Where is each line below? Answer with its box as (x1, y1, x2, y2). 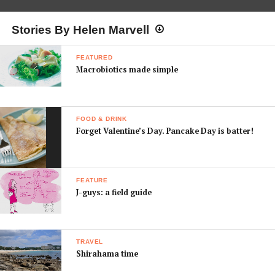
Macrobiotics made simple (76, 64, 179, 75)
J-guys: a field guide (76, 187, 152, 198)
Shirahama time (76, 249, 139, 260)
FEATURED (76, 54, 113, 61)
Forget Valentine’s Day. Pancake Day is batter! (76, 126, 254, 136)
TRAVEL (76, 238, 104, 246)
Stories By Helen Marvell (11, 23, 149, 36)
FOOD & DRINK (76, 115, 127, 122)
